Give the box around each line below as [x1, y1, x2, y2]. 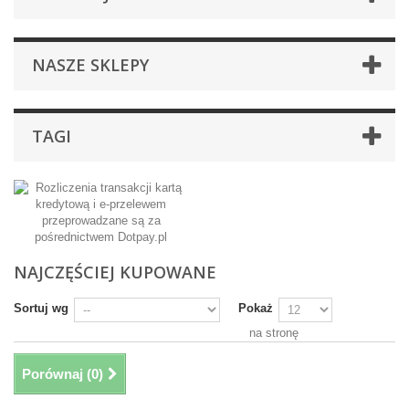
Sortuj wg [14, 300, 68, 315]
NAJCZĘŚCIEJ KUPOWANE [14, 260, 216, 283]
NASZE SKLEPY [32, 53, 149, 76]
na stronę [249, 325, 299, 340]
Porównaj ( [22, 365, 91, 382]
